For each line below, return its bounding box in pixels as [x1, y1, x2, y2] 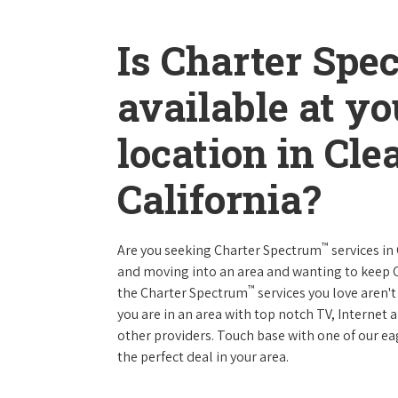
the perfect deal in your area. [117, 347, 289, 366]
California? [117, 173, 322, 225]
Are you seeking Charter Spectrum [117, 241, 322, 259]
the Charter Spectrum [117, 283, 248, 302]
